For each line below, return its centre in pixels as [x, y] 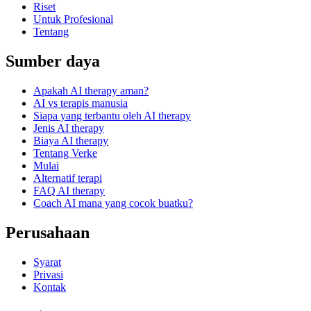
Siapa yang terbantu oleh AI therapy [112, 115]
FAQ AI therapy [69, 190]
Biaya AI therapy [71, 140]
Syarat [47, 262]
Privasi [48, 274]
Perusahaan [48, 232]
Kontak [50, 287]
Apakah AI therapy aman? [91, 90]
